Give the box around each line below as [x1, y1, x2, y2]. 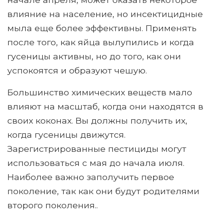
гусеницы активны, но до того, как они [7, 51, 181, 62]
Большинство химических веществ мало [7, 87, 192, 98]
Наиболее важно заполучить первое [7, 172, 174, 182]
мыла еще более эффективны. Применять [7, 23, 197, 34]
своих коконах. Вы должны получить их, [7, 115, 187, 126]
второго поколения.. [7, 200, 98, 211]
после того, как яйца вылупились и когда [7, 37, 194, 48]
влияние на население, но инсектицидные [7, 9, 203, 19]
